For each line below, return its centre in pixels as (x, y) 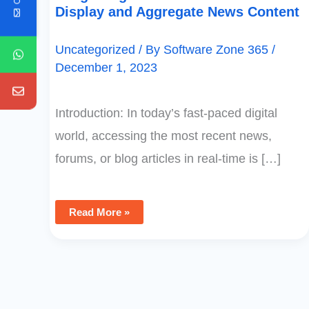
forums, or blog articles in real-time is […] (168, 159)
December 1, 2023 (106, 67)
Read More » (99, 212)
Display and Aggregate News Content (177, 11)
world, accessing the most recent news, (163, 136)
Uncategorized (95, 49)
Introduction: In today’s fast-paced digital (166, 113)
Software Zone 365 (218, 49)
